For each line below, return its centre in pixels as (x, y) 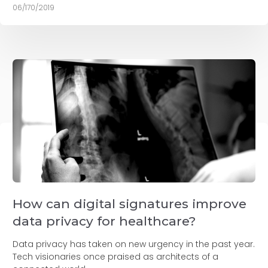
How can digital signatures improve (130, 204)
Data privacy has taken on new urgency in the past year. (134, 244)
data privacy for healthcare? (104, 221)
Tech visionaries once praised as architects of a (115, 257)
